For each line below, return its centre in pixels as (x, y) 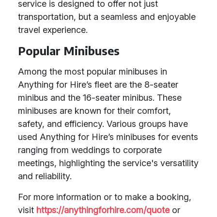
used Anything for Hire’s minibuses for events (108, 137)
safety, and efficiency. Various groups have (103, 124)
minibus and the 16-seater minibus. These (100, 98)
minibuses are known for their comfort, (94, 111)
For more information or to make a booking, (105, 197)
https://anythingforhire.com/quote (103, 210)
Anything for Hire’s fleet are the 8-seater (98, 85)
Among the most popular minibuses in (93, 71)
